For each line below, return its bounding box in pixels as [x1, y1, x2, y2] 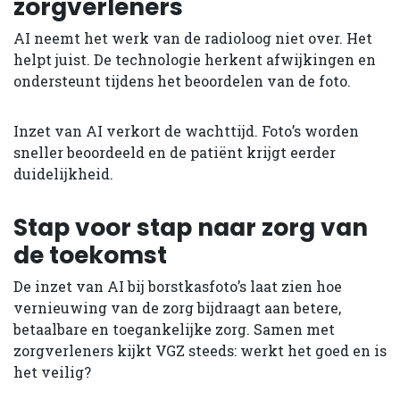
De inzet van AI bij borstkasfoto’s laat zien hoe [13, 276, 342, 296]
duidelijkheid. [13, 163, 113, 183]
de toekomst [13, 237, 167, 271]
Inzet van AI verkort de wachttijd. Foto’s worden [13, 121, 359, 140]
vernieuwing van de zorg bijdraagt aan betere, [13, 297, 341, 317]
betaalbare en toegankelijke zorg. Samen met [13, 319, 335, 338]
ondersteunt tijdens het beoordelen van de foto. [13, 71, 351, 90]
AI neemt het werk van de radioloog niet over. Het [13, 28, 372, 47]
